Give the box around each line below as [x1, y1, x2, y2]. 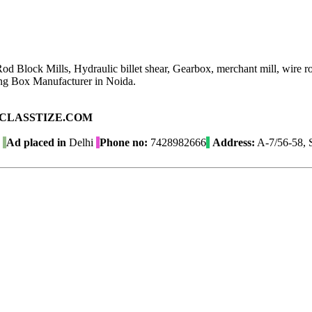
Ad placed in [6, 136, 66, 149]
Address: [212, 136, 255, 149]
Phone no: [100, 136, 148, 149]
